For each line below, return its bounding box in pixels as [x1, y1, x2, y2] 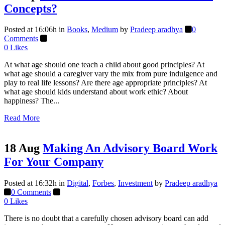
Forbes [92, 179, 114, 188]
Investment [118, 179, 153, 188]
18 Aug [4, 142, 40, 155]
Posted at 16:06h [4, 25, 57, 34]
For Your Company [4, 155, 103, 169]
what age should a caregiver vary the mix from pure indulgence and [4, 69, 217, 78]
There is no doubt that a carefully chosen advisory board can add [4, 214, 208, 223]
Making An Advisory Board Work [43, 142, 217, 155]
